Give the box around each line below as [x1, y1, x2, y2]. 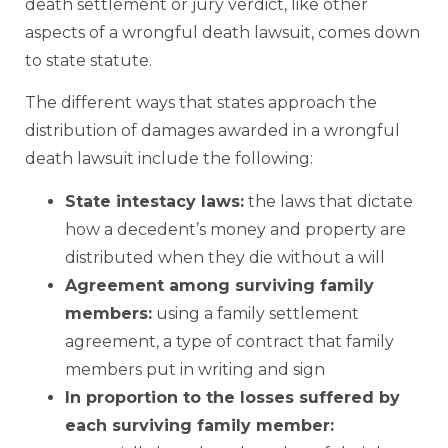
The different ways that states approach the [25, 93, 377, 113]
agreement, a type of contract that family [65, 331, 394, 351]
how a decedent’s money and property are [65, 219, 406, 239]
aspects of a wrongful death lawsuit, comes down [25, 22, 420, 42]
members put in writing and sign [65, 359, 325, 379]
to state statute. [25, 50, 152, 70]
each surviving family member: [65, 415, 334, 435]
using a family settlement [152, 303, 359, 323]
